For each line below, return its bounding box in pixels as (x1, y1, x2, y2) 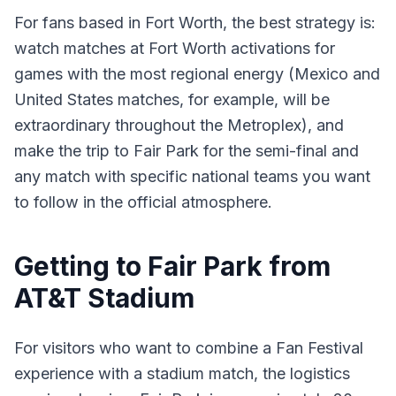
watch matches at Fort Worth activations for (14, 39, 335, 57)
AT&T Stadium (14, 282, 194, 314)
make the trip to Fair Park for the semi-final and (14, 141, 359, 160)
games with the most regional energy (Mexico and (14, 65, 380, 83)
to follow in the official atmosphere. (14, 193, 272, 211)
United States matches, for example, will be (14, 90, 330, 109)
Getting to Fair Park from (14, 250, 331, 282)
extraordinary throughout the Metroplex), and (14, 116, 344, 134)
